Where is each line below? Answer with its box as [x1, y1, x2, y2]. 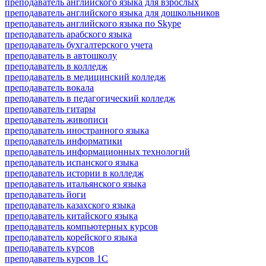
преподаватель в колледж [5, 61, 107, 71]
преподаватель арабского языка [5, 28, 132, 39]
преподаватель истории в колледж [5, 167, 144, 178]
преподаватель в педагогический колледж [5, 93, 175, 103]
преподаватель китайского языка [5, 210, 138, 221]
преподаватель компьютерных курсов [5, 221, 158, 232]
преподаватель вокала [5, 82, 94, 93]
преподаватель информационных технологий [5, 146, 190, 157]
